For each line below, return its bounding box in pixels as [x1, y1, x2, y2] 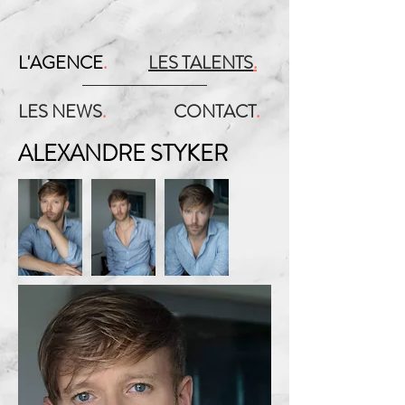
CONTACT [174, 99, 256, 125]
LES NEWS [18, 99, 102, 125]
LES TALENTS [148, 50, 253, 76]
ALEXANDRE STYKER [18, 137, 228, 170]
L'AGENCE [18, 50, 103, 76]
